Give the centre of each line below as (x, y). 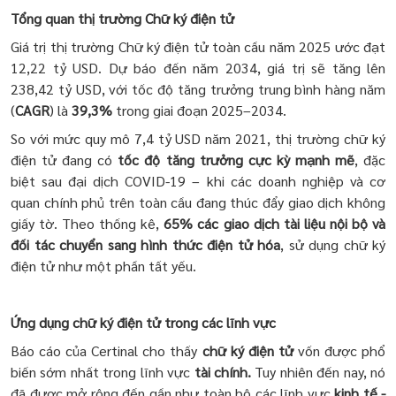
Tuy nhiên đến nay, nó (320, 371)
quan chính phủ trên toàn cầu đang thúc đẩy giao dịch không (198, 202)
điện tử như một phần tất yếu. (103, 265)
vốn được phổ (342, 350)
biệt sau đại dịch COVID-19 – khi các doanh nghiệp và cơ (198, 180)
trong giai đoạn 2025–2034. (199, 110)
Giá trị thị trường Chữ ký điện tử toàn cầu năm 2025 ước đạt (198, 46)
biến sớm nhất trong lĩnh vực (101, 371)
